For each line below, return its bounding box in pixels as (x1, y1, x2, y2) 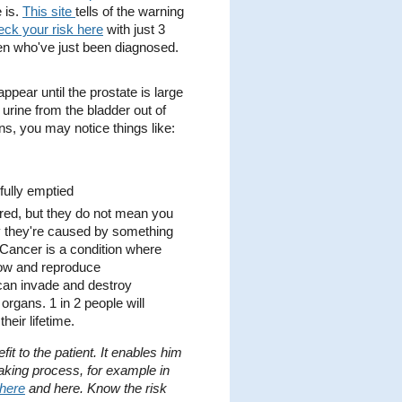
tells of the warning (75, 4, 184, 20)
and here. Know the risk (25, 381, 167, 397)
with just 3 (103, 22, 165, 38)
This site (22, 4, 75, 20)
